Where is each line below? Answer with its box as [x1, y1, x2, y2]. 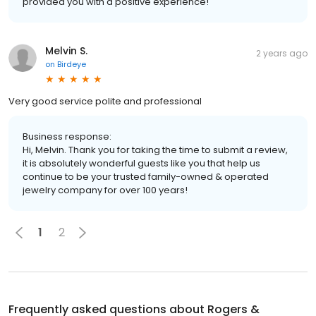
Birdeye [57, 58, 86, 70]
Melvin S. [45, 43, 87, 58]
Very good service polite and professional [8, 94, 202, 108]
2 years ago [256, 47, 308, 59]
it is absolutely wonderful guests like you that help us [23, 156, 260, 170]
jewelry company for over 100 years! [23, 183, 188, 197]
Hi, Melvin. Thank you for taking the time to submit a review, [23, 142, 288, 157]
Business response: [23, 129, 111, 143]
